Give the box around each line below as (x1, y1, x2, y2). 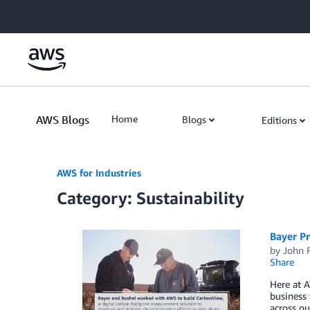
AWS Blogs (36, 113, 89, 127)
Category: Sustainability (57, 188, 244, 208)
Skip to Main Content (6, 8, 98, 19)
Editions (262, 114, 297, 126)
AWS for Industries (57, 167, 141, 179)
